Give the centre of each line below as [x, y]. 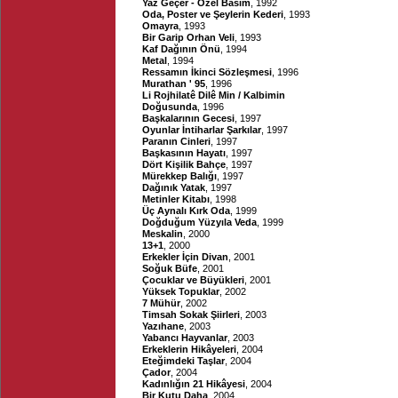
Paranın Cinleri [176, 141]
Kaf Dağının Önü [181, 49]
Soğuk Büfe [170, 268]
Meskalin [163, 234]
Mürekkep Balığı [179, 176]
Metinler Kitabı [176, 199]
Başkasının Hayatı [184, 153]
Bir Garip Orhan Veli [188, 37]
